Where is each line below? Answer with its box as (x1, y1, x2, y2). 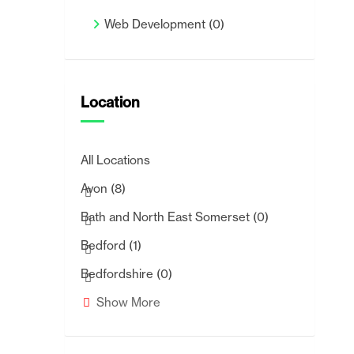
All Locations (81, 153, 150, 168)
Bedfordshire (81, 266, 156, 281)
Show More (96, 295, 160, 310)
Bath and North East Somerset (81, 209, 253, 224)
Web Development (104, 17, 209, 32)
